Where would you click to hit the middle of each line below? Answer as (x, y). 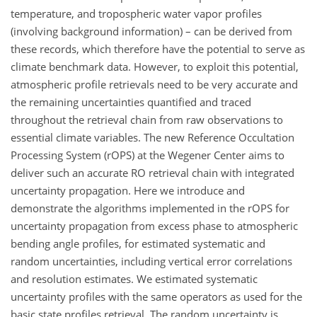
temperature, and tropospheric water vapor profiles (136, 13)
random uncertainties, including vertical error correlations (151, 261)
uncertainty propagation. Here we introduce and (128, 190)
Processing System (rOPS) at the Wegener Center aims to (148, 155)
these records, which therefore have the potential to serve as (158, 49)
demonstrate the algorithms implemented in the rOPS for (150, 208)
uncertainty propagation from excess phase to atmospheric (154, 226)
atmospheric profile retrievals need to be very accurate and (154, 84)
